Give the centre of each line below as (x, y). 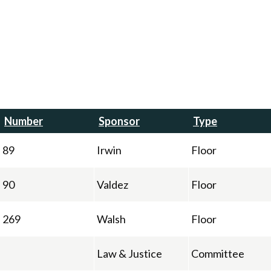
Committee (218, 253)
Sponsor (119, 121)
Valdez (113, 184)
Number (24, 121)
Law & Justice (129, 253)
